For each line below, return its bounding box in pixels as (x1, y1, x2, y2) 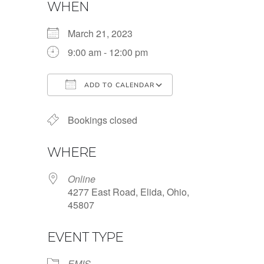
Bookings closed (68, 113, 137, 127)
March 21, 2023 (68, 27, 142, 41)
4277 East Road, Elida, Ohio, (68, 185, 189, 199)
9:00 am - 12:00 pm (68, 45, 148, 60)
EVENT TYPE (47, 229, 123, 246)
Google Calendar (184, 100, 256, 114)
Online (68, 172, 95, 186)
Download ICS (68, 100, 129, 114)
